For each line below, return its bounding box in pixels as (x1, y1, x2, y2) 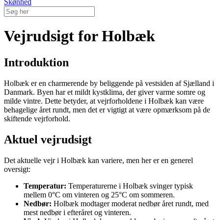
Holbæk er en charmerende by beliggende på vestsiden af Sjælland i (4, 79, 214, 87)
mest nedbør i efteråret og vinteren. (24, 208, 131, 217)
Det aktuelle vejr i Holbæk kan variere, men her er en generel (4, 156, 193, 165)
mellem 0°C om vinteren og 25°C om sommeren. (24, 190, 175, 199)
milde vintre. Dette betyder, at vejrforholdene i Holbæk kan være (4, 96, 204, 105)
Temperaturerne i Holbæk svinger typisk (66, 181, 193, 190)
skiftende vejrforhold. (4, 114, 70, 123)
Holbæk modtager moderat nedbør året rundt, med (52, 199, 209, 208)
